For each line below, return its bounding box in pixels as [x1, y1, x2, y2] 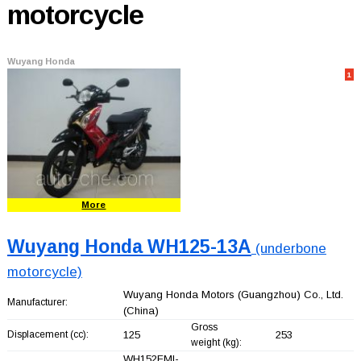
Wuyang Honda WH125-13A [6, 235, 251, 257]
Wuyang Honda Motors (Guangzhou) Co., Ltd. [122, 288, 343, 301]
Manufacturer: [6, 296, 68, 308]
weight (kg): [190, 336, 242, 348]
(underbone [251, 240, 326, 256]
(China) [122, 304, 159, 317]
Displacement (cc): [6, 328, 89, 340]
